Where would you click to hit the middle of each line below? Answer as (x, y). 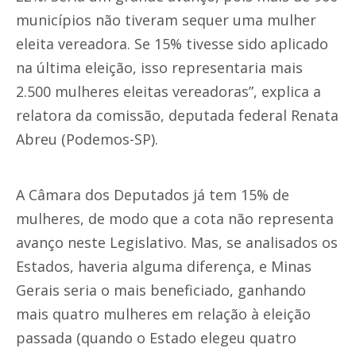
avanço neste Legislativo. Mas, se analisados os (177, 242)
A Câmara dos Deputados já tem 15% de (153, 195)
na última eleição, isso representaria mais (159, 68)
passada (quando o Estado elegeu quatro (156, 338)
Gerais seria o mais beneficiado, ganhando (161, 290)
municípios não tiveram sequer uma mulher (166, 20)
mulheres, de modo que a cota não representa (175, 219)
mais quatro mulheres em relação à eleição (163, 314)
